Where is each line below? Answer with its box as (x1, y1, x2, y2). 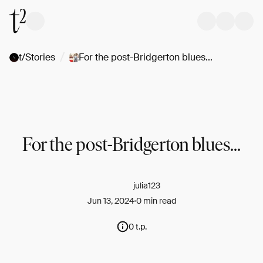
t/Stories (19, 51, 55, 63)
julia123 (133, 180, 160, 191)
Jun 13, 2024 (87, 195, 134, 206)
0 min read (136, 195, 176, 206)
